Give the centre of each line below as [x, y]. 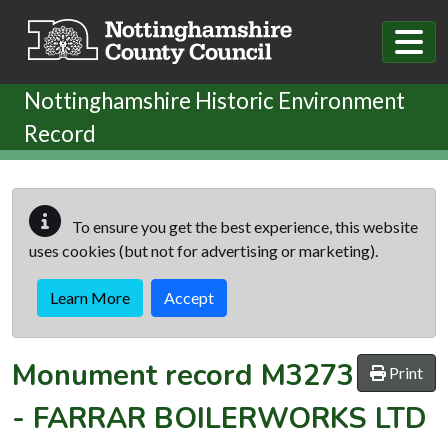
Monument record [136, 375]
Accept [189, 297]
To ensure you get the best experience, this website [243, 226]
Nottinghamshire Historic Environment [214, 100]
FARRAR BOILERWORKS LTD [230, 418]
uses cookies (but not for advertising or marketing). [203, 250]
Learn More [90, 297]
